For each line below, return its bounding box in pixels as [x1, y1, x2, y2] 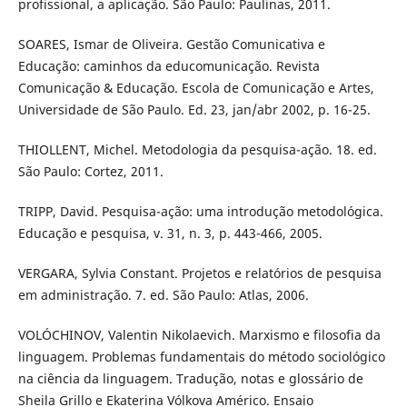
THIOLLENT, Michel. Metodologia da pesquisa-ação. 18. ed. [17, 140, 377, 158]
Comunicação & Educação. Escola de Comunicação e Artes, [17, 78, 374, 96]
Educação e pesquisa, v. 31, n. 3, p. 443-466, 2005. [17, 223, 323, 242]
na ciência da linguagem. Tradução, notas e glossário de [17, 369, 363, 387]
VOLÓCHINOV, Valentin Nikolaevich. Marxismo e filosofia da [17, 325, 381, 343]
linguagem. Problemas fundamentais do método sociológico [17, 347, 385, 365]
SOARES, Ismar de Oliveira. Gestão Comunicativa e [17, 35, 325, 53]
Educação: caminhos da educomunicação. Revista [17, 56, 320, 74]
